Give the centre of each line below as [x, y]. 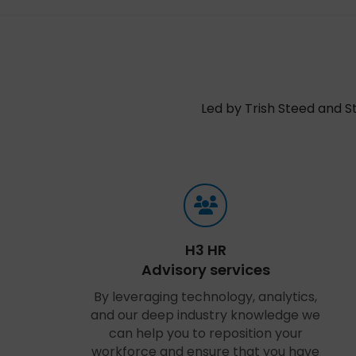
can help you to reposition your [205, 333]
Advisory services [205, 270]
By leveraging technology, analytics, [206, 297]
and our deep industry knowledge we [206, 315]
